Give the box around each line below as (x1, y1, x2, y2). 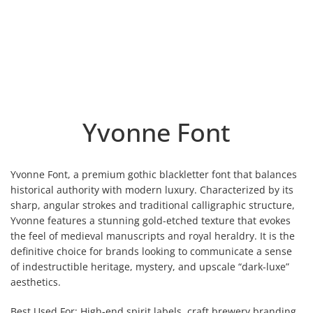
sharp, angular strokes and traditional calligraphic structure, (10, 198, 295, 212)
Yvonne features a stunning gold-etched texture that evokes (10, 214, 291, 227)
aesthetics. (10, 275, 61, 289)
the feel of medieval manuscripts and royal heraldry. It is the (10, 229, 295, 242)
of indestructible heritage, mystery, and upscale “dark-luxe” (10, 260, 289, 273)
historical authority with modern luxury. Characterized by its (10, 183, 293, 196)
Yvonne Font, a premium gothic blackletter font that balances (10, 168, 297, 181)
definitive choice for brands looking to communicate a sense (10, 245, 292, 258)
